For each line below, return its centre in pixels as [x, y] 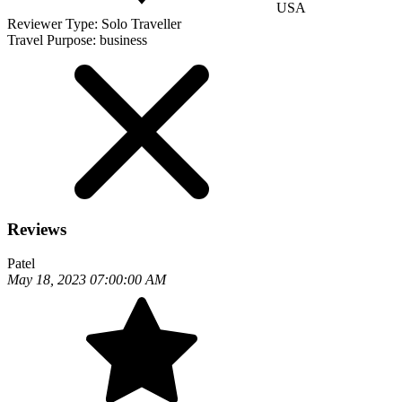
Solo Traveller [141, 24]
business [123, 40]
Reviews [37, 229]
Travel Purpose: [53, 40]
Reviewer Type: [54, 24]
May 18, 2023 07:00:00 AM [87, 280]
